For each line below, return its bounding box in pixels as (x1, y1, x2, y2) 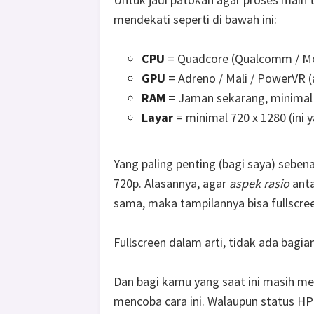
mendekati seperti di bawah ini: (114, 11, 277, 28)
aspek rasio (229, 175, 289, 192)
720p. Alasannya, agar (114, 175, 229, 192)
